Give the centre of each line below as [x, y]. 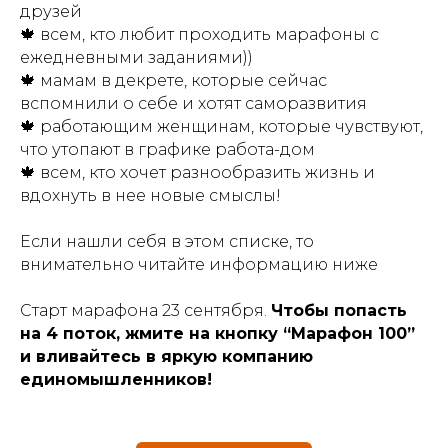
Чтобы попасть [339, 310]
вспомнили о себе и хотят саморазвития [193, 103]
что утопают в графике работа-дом [167, 149]
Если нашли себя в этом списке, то [167, 241]
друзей [51, 11]
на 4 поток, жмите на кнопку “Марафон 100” [217, 333]
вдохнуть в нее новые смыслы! [150, 195]
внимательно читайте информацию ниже [199, 264]
